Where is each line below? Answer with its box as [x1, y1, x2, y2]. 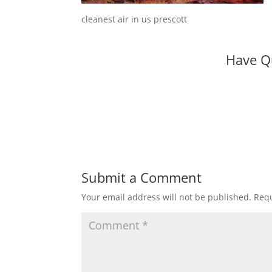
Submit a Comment [81, 168, 202, 187]
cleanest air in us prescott [81, 13, 188, 25]
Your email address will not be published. [81, 191, 252, 203]
